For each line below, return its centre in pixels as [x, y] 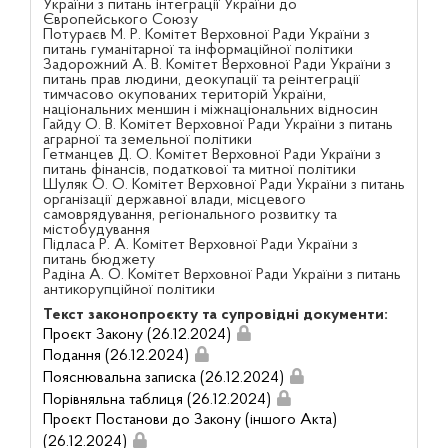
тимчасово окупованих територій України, [184, 94]
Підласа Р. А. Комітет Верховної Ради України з [200, 244]
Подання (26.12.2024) [115, 356]
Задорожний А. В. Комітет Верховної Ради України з [216, 64]
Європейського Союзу [120, 19]
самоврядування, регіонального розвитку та [189, 214]
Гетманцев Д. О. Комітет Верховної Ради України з [211, 154]
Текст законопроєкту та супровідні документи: [215, 314]
